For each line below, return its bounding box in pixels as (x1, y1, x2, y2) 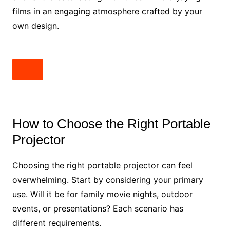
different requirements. (12, 217, 101, 228)
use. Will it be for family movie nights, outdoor (12, 188, 193, 199)
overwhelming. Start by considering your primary (12, 174, 203, 185)
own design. (12, 20, 59, 31)
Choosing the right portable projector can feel (12, 160, 193, 170)
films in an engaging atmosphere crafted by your (12, 6, 202, 16)
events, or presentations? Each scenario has (12, 203, 183, 214)
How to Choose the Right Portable (12, 116, 210, 131)
